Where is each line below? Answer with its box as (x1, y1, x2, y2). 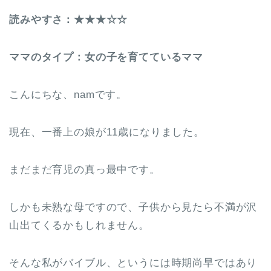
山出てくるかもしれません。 (9, 220, 149, 232)
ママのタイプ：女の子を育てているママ (9, 51, 204, 64)
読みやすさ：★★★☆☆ (9, 14, 128, 26)
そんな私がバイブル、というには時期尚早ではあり (9, 257, 258, 269)
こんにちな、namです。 (9, 89, 128, 101)
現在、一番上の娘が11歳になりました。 (9, 126, 204, 139)
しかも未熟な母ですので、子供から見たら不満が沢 (9, 201, 258, 214)
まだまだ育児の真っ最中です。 (9, 164, 160, 176)
